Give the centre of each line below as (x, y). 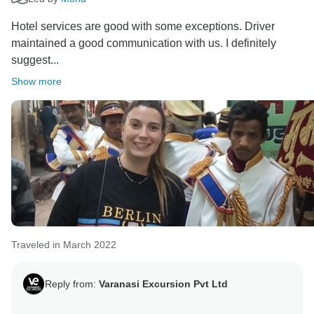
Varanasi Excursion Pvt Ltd (163, 284)
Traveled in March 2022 (64, 245)
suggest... (35, 60)
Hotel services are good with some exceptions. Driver (143, 27)
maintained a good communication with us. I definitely (144, 43)
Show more (36, 82)
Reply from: (72, 284)
